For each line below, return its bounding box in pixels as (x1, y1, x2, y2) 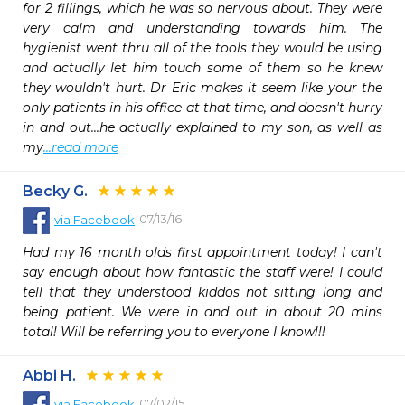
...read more (43, 139, 118, 155)
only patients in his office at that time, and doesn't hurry (23, 99, 382, 116)
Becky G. (23, 183, 88, 200)
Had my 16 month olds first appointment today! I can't (23, 244, 382, 260)
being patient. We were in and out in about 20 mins (23, 304, 382, 320)
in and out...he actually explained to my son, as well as (23, 119, 382, 136)
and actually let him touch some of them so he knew (23, 60, 382, 76)
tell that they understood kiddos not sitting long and (23, 284, 382, 300)
